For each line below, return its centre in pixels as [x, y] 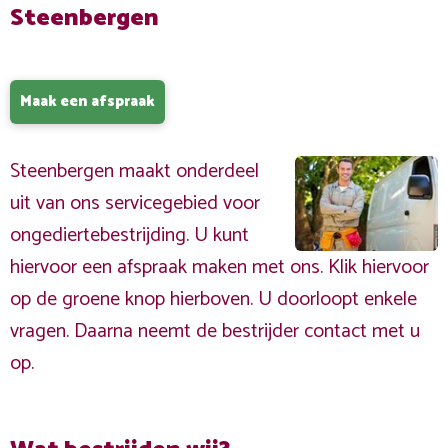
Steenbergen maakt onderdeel [134, 171]
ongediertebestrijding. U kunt [129, 235]
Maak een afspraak [87, 101]
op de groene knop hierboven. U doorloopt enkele [213, 299]
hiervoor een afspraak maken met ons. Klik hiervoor [219, 267]
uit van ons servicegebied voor [135, 203]
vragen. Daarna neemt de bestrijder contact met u [215, 331]
